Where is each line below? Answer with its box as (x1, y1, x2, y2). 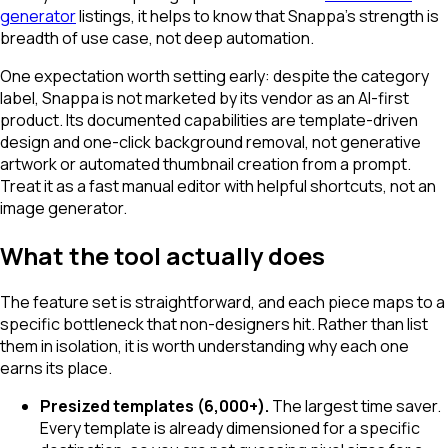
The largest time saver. (269, 395, 441, 418)
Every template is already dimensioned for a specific (40, 417, 420, 440)
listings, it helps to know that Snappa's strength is (76, 4, 439, 27)
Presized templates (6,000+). (40, 395, 269, 418)
